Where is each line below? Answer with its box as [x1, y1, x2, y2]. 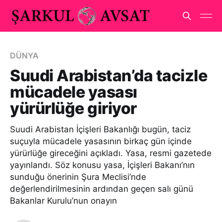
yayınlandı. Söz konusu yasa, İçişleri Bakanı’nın [10, 160, 195, 170]
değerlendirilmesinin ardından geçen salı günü [10, 184, 193, 194]
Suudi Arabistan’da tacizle [10, 66, 208, 85]
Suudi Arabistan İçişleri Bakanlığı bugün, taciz [10, 124, 191, 134]
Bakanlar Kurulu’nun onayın [10, 196, 117, 206]
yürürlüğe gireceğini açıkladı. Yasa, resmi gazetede [10, 148, 212, 158]
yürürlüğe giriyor [10, 99, 137, 118]
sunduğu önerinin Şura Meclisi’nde [10, 172, 146, 182]
